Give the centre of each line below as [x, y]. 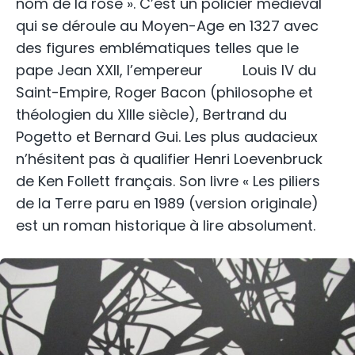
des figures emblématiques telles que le [157, 48]
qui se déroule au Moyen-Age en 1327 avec [167, 26]
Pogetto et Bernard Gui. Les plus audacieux [167, 137]
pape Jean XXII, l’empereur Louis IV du [166, 71]
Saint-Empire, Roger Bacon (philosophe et [164, 93]
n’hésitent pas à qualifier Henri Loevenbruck [169, 159]
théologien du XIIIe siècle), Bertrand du [151, 115]
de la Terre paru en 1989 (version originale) [167, 204]
